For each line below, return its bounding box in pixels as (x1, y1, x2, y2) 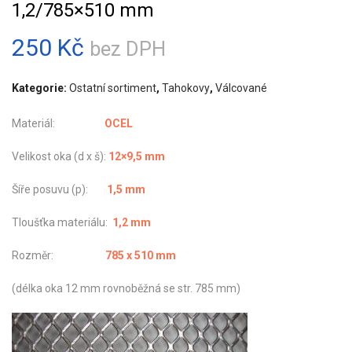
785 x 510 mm (103, 248, 176, 262)
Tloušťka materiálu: (12, 215, 112, 229)
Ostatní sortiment (69, 81, 156, 94)
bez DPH (90, 36, 166, 60)
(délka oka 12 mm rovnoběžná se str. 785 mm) (12, 281, 240, 295)
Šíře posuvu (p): (12, 182, 107, 196)
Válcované (215, 81, 267, 94)
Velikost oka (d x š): (12, 149, 108, 163)
